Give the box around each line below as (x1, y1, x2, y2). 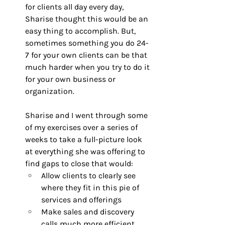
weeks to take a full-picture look (25, 135, 144, 145)
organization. (25, 86, 74, 96)
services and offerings (41, 195, 122, 205)
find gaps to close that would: (25, 159, 135, 169)
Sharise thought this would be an (25, 14, 150, 24)
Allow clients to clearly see (41, 171, 138, 181)
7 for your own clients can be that (25, 50, 149, 60)
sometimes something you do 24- (25, 38, 149, 48)
